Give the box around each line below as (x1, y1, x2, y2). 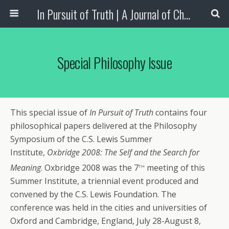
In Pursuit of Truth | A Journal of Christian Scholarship (184, 5, 190, 23)
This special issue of (10, 107, 89, 118)
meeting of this (145, 162, 205, 174)
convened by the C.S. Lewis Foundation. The (10, 189, 176, 200)
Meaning (10, 162, 41, 174)
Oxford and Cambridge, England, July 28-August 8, (10, 215, 201, 227)
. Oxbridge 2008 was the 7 (41, 162, 139, 174)
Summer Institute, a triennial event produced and (10, 175, 198, 187)
